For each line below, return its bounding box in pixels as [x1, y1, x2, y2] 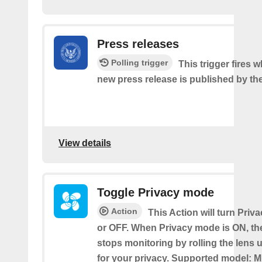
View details [58, 138, 111, 149]
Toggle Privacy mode [97, 185, 214, 199]
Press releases [97, 37, 179, 50]
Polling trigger [111, 57, 168, 67]
